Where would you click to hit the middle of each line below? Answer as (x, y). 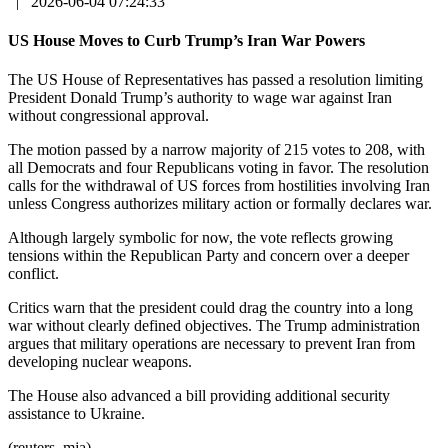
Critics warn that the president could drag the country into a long (210, 308)
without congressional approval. (108, 116)
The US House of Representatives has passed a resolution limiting (215, 80)
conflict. (33, 274)
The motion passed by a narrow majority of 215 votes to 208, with (216, 150)
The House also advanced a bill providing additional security (199, 396)
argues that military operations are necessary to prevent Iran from (211, 344)
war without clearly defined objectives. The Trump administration (214, 326)
